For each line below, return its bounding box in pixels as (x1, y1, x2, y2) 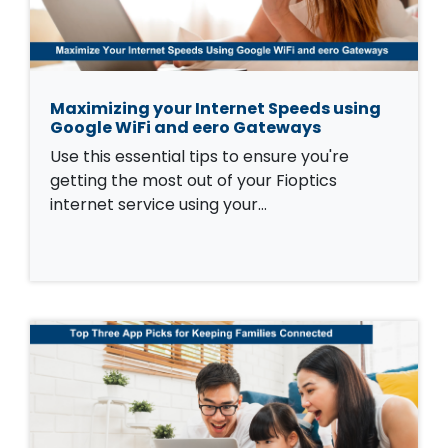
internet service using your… (50, 193, 267, 217)
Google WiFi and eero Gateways (50, 116, 321, 140)
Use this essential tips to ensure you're (50, 145, 349, 169)
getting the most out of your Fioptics (50, 169, 337, 193)
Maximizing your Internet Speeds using (50, 97, 381, 121)
